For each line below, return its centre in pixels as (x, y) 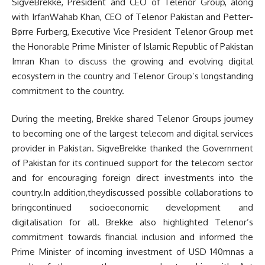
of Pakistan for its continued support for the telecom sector (132, 163)
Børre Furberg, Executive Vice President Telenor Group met (132, 31)
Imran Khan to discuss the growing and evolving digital (132, 61)
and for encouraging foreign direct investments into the (132, 178)
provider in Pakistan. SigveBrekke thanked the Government (132, 148)
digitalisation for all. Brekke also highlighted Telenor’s (132, 222)
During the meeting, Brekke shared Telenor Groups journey (132, 119)
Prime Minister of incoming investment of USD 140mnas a (132, 252)
